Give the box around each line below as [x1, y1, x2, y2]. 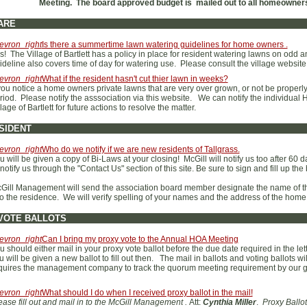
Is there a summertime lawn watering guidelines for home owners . [41, 40, 288, 49]
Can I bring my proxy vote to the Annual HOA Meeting [41, 234, 238, 244]
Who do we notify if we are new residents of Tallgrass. [41, 145, 240, 154]
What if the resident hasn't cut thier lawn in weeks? [41, 74, 228, 84]
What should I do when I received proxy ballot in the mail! [41, 288, 253, 297]
